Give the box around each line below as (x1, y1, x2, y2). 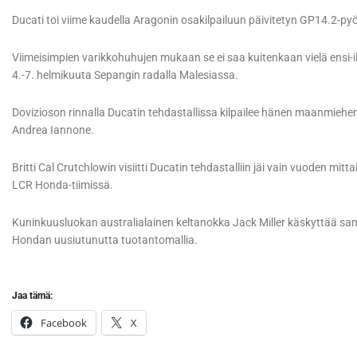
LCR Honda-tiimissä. (12, 178, 113, 192)
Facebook (41, 316, 87, 331)
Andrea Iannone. (12, 124, 94, 137)
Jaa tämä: (12, 290, 53, 302)
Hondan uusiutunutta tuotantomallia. (12, 233, 198, 247)
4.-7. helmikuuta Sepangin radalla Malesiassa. (12, 69, 238, 82)
